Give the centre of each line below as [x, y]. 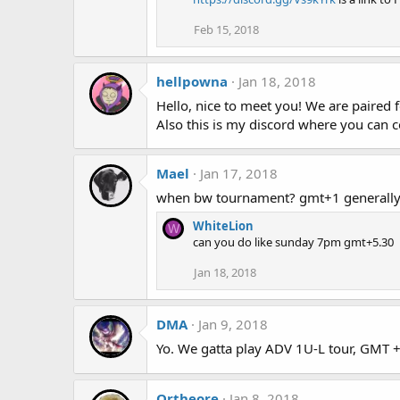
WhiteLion [223, 225]
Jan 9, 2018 [233, 324]
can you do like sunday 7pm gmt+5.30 [293, 242]
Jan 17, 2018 [239, 173]
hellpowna [192, 81]
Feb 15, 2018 [226, 29]
